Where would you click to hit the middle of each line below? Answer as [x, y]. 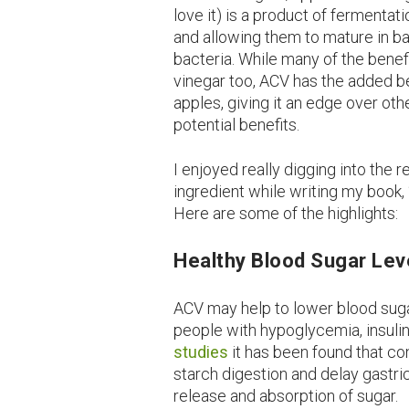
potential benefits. [237, 124]
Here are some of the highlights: [286, 213]
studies [201, 351]
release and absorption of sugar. [286, 395]
